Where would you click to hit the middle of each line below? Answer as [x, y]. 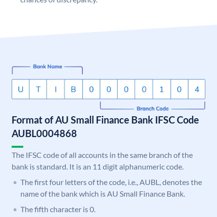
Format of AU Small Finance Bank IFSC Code [105, 120]
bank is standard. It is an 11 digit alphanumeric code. [98, 167]
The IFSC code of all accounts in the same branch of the [102, 155]
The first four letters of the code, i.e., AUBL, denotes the [111, 182]
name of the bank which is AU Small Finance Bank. [103, 194]
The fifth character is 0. [58, 209]
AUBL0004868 [44, 133]
